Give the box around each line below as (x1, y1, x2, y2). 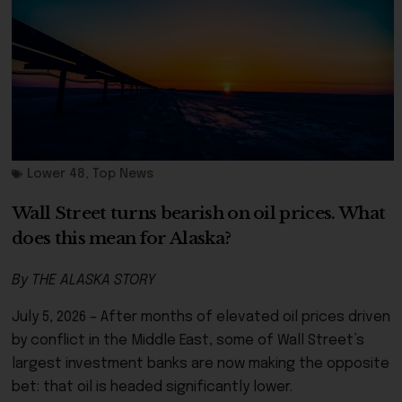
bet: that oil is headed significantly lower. (12, 379, 293, 395)
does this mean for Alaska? (12, 227, 232, 249)
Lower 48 (27, 167, 85, 180)
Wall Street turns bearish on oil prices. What (12, 202, 386, 223)
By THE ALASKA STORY (12, 272, 155, 288)
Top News (92, 167, 153, 180)
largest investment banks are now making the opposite (12, 355, 389, 371)
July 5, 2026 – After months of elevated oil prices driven (12, 309, 390, 325)
